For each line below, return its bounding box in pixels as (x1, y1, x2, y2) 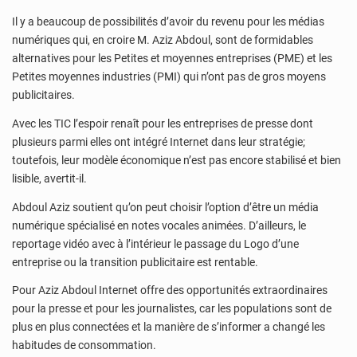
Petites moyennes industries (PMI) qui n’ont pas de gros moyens (12, 70, 326, 84)
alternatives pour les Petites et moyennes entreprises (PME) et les (12, 52, 332, 65)
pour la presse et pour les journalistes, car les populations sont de (12, 302, 331, 316)
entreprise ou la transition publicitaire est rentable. (12, 255, 258, 269)
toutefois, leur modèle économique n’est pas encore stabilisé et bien (12, 154, 341, 167)
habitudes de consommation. (12, 339, 156, 352)
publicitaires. (12, 88, 75, 102)
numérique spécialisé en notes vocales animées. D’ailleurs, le (12, 218, 306, 232)
